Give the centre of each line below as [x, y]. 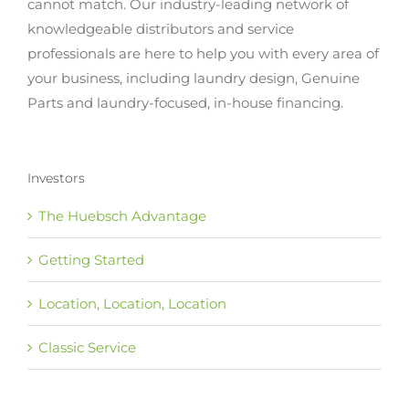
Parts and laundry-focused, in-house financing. [185, 103]
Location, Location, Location [132, 304]
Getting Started [91, 260]
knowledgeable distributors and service [161, 29]
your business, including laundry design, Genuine [194, 79]
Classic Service [87, 348]
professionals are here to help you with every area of [203, 54]
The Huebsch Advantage [122, 216]
